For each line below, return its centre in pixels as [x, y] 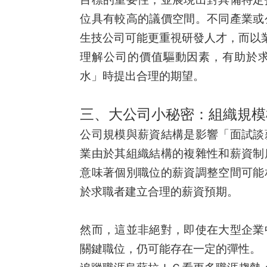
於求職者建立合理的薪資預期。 [159, 192]
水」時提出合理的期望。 [142, 76]
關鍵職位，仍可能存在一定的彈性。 [171, 249]
